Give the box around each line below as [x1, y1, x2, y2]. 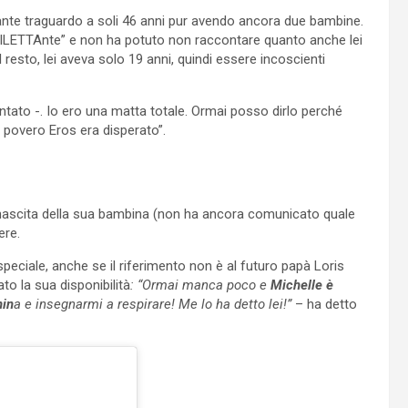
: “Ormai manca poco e [130, 276, 270, 293]
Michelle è [270, 276, 333, 293]
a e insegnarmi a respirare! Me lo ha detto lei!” [14, 295, 291, 312]
